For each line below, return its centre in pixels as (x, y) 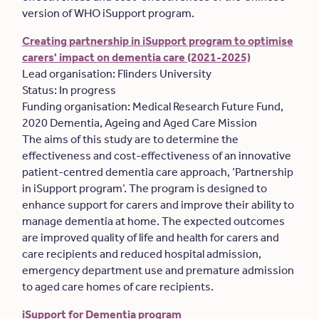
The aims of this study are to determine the (130, 139)
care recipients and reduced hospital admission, (141, 254)
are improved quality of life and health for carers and (150, 237)
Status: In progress (70, 90)
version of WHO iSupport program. (109, 13)
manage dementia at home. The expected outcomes (153, 221)
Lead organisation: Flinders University (119, 74)
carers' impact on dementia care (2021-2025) (136, 57)
